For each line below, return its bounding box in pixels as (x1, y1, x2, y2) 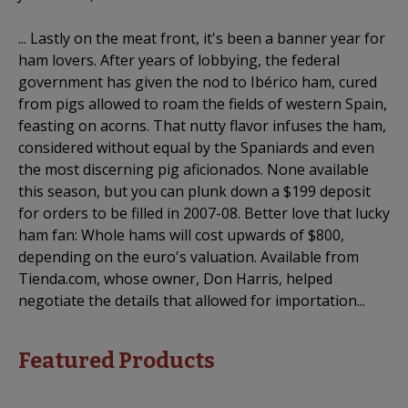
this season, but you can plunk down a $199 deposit (18, 180, 371, 201)
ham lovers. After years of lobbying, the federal (18, 49, 340, 70)
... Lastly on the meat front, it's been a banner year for (18, 27, 385, 48)
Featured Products (18, 347, 215, 373)
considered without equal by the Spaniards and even (18, 137, 374, 158)
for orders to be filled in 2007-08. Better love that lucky (18, 202, 390, 223)
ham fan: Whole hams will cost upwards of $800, (18, 224, 344, 245)
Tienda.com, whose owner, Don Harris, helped (18, 268, 332, 289)
